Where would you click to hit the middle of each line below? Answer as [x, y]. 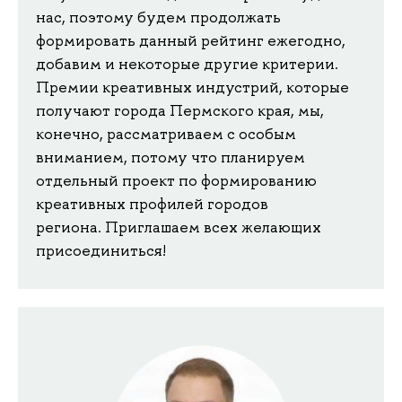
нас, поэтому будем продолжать [158, 17]
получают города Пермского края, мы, [180, 110]
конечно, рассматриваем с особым [166, 133]
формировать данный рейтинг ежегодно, [191, 40]
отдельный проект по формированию [176, 180]
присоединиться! [101, 250]
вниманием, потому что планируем [170, 157]
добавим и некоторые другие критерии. [187, 63]
